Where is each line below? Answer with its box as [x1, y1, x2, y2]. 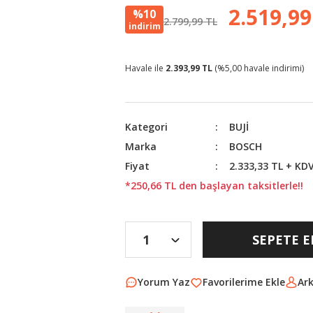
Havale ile [125, 62, 166, 74]
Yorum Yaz [138, 275, 190, 289]
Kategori [125, 120, 168, 133]
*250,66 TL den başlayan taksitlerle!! [125, 179, 303, 192]
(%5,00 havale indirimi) [212, 62, 304, 74]
